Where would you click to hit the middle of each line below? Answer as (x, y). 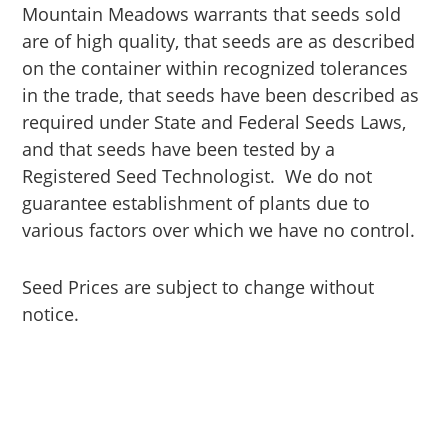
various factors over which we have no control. (219, 230)
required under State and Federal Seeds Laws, (214, 122)
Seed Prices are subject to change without (198, 287)
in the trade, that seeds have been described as (221, 95)
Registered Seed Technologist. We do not (197, 176)
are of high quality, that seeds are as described (219, 41)
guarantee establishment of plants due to (196, 203)
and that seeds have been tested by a (179, 149)
